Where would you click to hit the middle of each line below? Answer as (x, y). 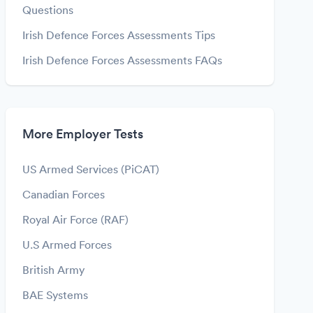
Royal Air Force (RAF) (75, 219)
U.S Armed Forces (67, 245)
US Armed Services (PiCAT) (91, 169)
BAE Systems (55, 295)
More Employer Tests (83, 134)
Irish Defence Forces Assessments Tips (119, 35)
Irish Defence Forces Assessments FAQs (122, 60)
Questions (48, 10)
